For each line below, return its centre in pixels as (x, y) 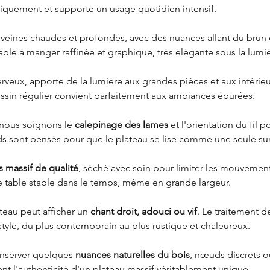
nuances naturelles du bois (133, 255)
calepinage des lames (121, 125)
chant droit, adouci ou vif (144, 212)
